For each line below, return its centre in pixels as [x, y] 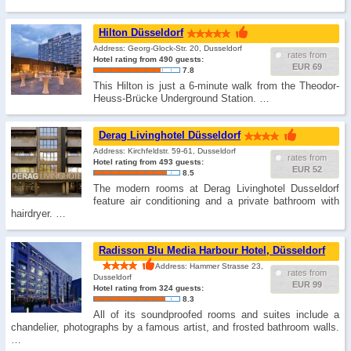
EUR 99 [307, 284]
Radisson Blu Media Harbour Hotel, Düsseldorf [212, 250]
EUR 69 [307, 67]
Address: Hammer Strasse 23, [209, 266]
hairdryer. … [38, 213]
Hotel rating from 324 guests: [148, 288]
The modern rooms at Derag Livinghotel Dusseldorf [216, 188]
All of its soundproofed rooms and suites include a [216, 315]
